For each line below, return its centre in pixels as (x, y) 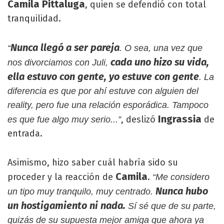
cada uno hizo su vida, (160, 62)
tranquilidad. (34, 18)
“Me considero (181, 177)
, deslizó (139, 119)
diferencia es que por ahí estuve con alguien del (103, 91)
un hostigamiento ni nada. (68, 205)
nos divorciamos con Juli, (59, 62)
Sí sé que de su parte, (172, 206)
